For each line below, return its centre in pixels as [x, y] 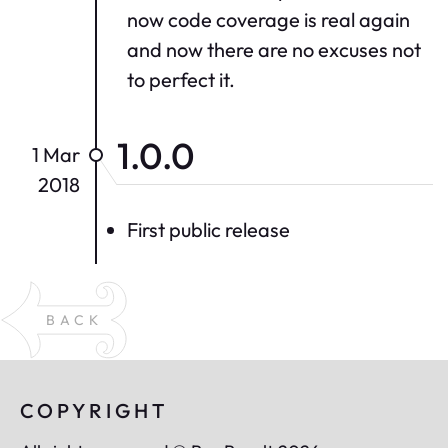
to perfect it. [181, 80]
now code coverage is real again [268, 20]
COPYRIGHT [94, 411]
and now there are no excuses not [274, 50]
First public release [208, 230]
